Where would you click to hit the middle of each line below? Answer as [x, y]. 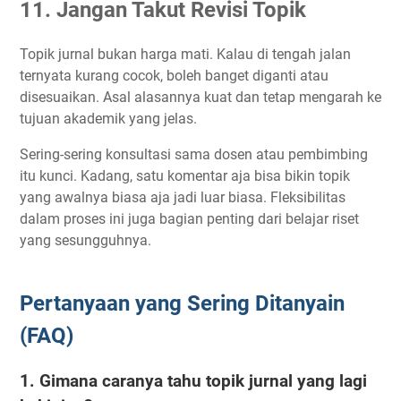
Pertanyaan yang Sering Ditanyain [182, 303]
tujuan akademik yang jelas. [108, 118]
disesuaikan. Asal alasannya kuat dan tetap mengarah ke [200, 97]
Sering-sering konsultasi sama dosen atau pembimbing [194, 154]
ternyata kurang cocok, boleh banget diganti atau [174, 75]
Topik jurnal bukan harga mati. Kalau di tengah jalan [185, 54]
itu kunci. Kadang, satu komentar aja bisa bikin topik [185, 175]
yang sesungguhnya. [85, 240]
